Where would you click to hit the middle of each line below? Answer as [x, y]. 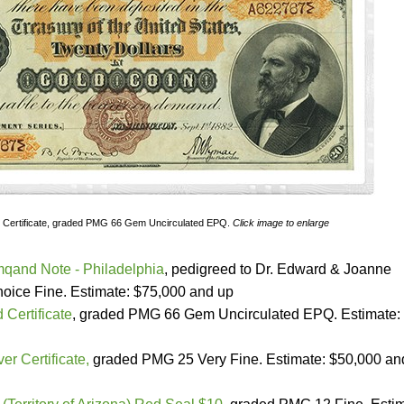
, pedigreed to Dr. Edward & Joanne [278, 269]
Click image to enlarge [280, 223]
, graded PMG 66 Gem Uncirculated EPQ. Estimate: [236, 314]
